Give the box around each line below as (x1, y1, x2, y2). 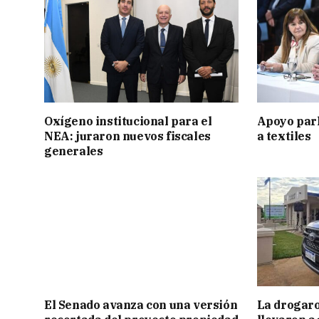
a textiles (256, 128, 311, 143)
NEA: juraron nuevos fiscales (44, 128, 211, 143)
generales (44, 143, 103, 158)
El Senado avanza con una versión (44, 298, 238, 313)
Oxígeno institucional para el (44, 113, 212, 128)
